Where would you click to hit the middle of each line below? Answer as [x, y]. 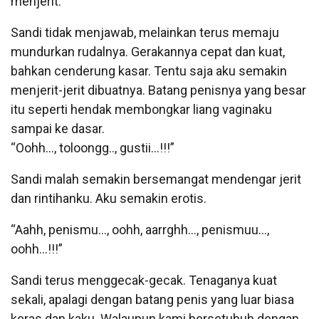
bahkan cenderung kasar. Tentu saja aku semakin [149, 70]
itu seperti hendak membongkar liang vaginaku [141, 109]
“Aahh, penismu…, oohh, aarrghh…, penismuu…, [140, 229]
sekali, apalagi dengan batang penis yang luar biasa [152, 299]
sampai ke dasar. [58, 128]
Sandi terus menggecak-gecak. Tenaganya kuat [144, 280]
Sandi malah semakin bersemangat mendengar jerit [156, 179]
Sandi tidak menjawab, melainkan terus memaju [145, 32]
